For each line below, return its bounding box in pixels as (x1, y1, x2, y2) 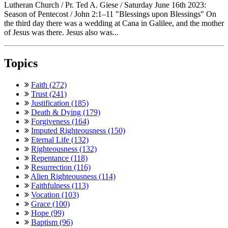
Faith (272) (31, 80, 67, 89)
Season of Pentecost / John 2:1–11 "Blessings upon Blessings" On (4, 10, 216, 18)
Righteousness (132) (31, 144, 97, 153)
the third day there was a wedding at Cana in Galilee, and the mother (4, 19, 224, 27)
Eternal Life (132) (31, 135, 89, 144)
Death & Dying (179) (31, 107, 100, 117)
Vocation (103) (31, 190, 79, 199)
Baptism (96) (31, 217, 73, 226)
